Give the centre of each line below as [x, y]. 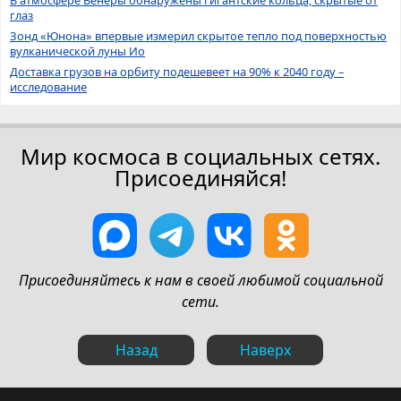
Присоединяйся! [200, 178]
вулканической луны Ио [77, 51]
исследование [48, 87]
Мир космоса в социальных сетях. [200, 157]
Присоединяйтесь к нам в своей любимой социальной [200, 281]
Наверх [265, 350]
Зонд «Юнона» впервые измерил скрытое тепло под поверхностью [198, 36]
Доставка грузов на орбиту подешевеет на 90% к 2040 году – [177, 72]
